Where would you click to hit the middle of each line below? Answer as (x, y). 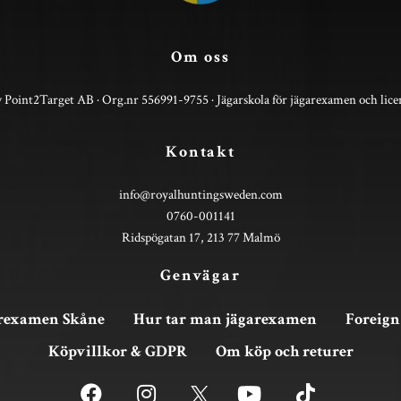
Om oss (200, 57)
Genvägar (200, 276)
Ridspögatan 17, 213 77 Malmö (200, 238)
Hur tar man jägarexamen (225, 320)
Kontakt (200, 152)
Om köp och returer (284, 352)
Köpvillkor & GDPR (117, 352)
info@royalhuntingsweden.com (200, 195)
